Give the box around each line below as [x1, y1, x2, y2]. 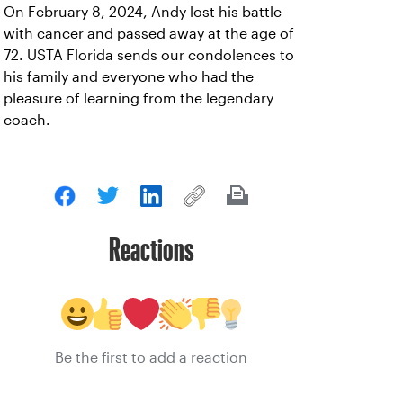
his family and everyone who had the [4, 69, 254, 85]
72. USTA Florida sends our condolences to [4, 48, 294, 64]
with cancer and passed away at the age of [4, 26, 294, 42]
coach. [4, 112, 50, 129]
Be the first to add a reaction [55, 350, 247, 366]
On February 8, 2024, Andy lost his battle [4, 4, 282, 21]
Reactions [108, 237, 194, 262]
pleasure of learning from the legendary [4, 91, 273, 107]
